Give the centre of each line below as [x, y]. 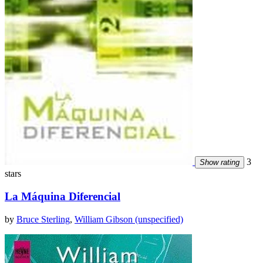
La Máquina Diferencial [63, 196]
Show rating [220, 163]
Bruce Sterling [43, 219]
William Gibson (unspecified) [129, 219]
